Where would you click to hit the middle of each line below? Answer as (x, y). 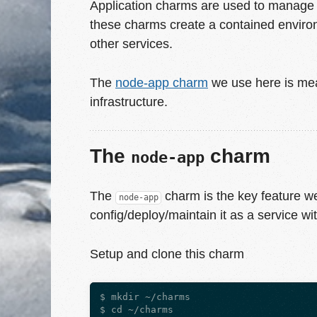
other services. (131, 44)
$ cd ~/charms (137, 309)
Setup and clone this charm (167, 253)
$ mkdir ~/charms (145, 296)
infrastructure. (129, 101)
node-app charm (162, 82)
